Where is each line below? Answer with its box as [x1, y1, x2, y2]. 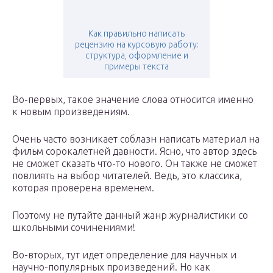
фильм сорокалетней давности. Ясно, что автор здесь [12, 146, 257, 157]
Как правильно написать [88, 29, 185, 39]
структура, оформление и [85, 51, 188, 61]
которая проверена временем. [12, 182, 154, 194]
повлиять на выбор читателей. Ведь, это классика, [12, 170, 242, 182]
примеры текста [104, 62, 169, 72]
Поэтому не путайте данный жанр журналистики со [12, 210, 248, 221]
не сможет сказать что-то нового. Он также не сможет [12, 158, 257, 169]
